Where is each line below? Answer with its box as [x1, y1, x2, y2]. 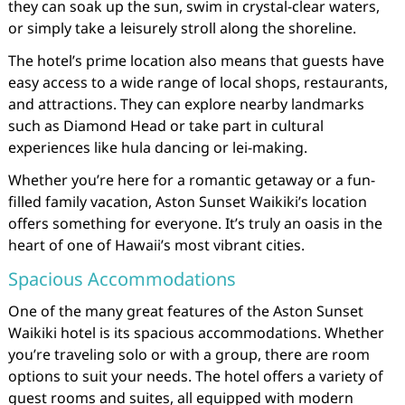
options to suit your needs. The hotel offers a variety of [7, 366, 383, 386]
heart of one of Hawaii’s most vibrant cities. [7, 235, 305, 255]
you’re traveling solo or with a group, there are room [7, 344, 370, 364]
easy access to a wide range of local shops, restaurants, [7, 72, 388, 92]
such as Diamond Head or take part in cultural [7, 116, 324, 136]
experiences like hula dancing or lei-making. [7, 137, 307, 157]
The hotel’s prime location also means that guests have [7, 51, 384, 71]
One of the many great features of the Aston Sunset [7, 301, 363, 321]
